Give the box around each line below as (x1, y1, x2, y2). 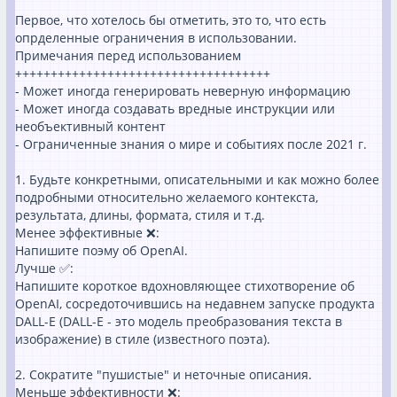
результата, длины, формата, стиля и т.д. (15, 206, 265, 223)
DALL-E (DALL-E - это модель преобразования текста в (15, 313, 342, 330)
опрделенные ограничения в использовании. (15, 29, 297, 46)
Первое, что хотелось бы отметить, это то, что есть (15, 12, 326, 28)
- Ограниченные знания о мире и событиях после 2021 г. (15, 136, 367, 152)
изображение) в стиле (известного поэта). (15, 331, 270, 347)
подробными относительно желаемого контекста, (15, 189, 318, 206)
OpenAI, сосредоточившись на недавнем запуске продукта (15, 295, 375, 312)
